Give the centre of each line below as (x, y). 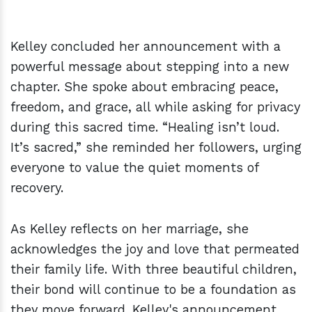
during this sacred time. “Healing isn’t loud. (145, 127)
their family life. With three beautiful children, (154, 270)
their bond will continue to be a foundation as (153, 290)
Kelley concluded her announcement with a (146, 47)
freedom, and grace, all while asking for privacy (155, 107)
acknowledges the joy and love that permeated (155, 249)
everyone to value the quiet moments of (134, 168)
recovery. (37, 188)
